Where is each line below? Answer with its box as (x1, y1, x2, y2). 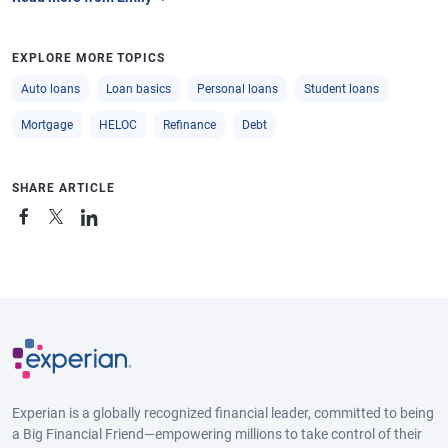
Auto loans (21, 82, 80, 97)
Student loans (304, 82, 379, 97)
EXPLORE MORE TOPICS (12, 51, 166, 66)
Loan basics (106, 82, 171, 97)
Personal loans (197, 82, 278, 97)
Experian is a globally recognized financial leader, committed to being (12, 404, 434, 421)
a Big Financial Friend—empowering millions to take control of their (12, 425, 422, 442)
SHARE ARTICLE (12, 181, 115, 196)
